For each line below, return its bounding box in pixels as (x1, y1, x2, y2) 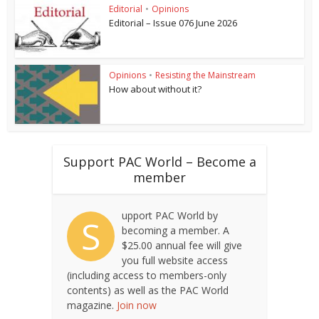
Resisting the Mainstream (155, 69, 256, 82)
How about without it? (109, 83, 202, 96)
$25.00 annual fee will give (122, 238, 242, 252)
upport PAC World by (122, 208, 218, 222)
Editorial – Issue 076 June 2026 (109, 16, 238, 30)
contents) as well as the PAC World (67, 283, 229, 297)
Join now (117, 298, 157, 312)
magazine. (67, 298, 117, 312)
